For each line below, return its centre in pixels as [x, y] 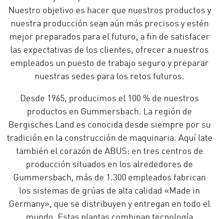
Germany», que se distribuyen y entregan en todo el [109, 204]
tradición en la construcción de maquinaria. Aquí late [109, 138]
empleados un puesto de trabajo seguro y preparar [109, 64]
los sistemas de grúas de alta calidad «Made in [109, 191]
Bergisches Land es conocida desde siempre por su [109, 125]
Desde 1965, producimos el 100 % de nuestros [109, 99]
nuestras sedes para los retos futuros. [109, 77]
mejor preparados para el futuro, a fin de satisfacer [109, 37]
